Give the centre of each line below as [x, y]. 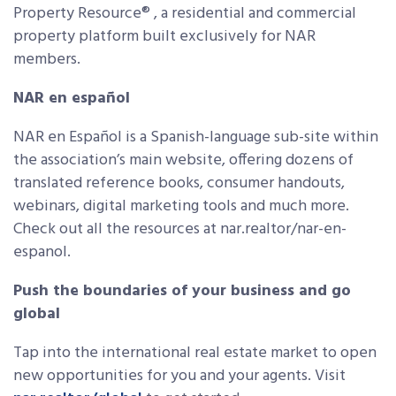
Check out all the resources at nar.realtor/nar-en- [180, 230]
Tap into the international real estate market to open [195, 354]
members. [47, 60]
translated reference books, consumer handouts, [179, 184]
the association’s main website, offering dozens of [183, 161]
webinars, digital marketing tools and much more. [181, 207]
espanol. [42, 253]
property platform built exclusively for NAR [164, 37]
